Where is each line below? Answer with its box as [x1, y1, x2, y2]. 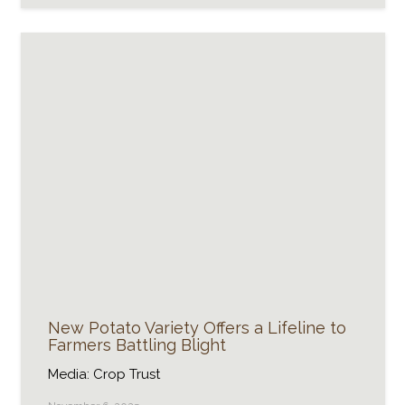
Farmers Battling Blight [47, 335, 226, 355]
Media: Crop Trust [47, 365, 160, 382]
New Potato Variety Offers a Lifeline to [47, 318, 346, 338]
